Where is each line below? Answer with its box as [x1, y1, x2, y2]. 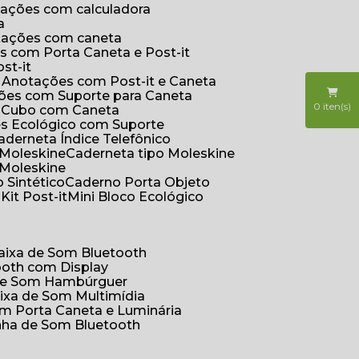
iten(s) [321, 99, 351, 112]
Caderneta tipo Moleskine [75, 146, 236, 161]
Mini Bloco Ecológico [80, 189, 204, 204]
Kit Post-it [10, 189, 68, 204]
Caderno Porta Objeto [75, 175, 211, 190]
